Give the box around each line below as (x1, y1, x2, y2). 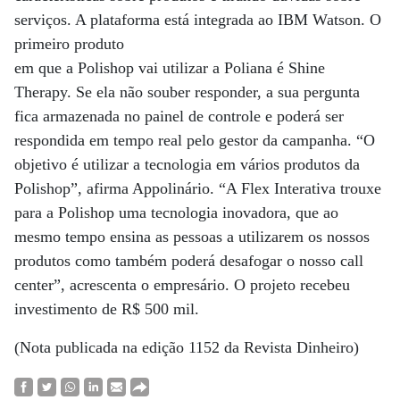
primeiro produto (14, 35, 124, 53)
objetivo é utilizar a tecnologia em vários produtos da (14, 155, 360, 173)
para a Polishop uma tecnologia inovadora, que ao (14, 204, 338, 221)
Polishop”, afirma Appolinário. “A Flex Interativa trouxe (14, 179, 381, 197)
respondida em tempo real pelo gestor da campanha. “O (14, 131, 375, 149)
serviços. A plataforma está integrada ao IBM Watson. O (14, 11, 381, 29)
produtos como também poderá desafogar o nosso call (14, 252, 363, 270)
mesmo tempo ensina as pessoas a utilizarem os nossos (14, 228, 370, 246)
